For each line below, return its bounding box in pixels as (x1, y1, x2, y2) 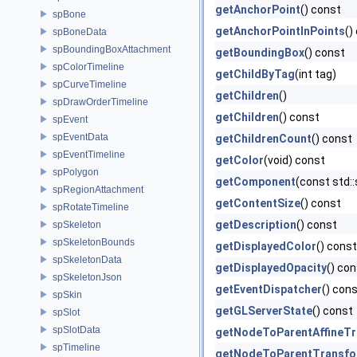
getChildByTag (215, 68, 295, 80)
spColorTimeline (53, 61, 124, 73)
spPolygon (53, 166, 99, 178)
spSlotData (53, 324, 100, 335)
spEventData (53, 131, 108, 143)
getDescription (215, 218, 296, 231)
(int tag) (295, 68, 336, 80)
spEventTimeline (53, 148, 125, 160)
